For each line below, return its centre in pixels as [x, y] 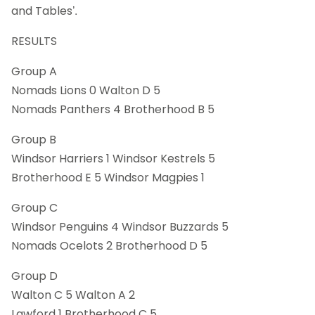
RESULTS [34, 41]
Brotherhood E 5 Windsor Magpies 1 [108, 177]
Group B [34, 139]
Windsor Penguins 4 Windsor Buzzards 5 [120, 226]
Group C [34, 207]
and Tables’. [44, 11]
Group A [34, 71]
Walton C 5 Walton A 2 [73, 295]
